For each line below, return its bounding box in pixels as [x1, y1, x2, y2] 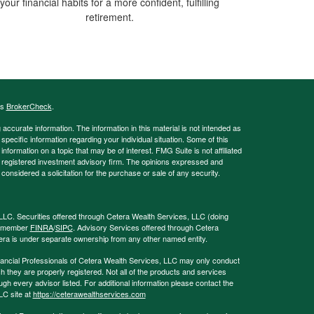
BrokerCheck [6, 100, 52, 112]
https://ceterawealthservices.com [32, 288, 146, 300]
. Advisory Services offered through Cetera [72, 221, 219, 233]
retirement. [85, 10, 134, 25]
